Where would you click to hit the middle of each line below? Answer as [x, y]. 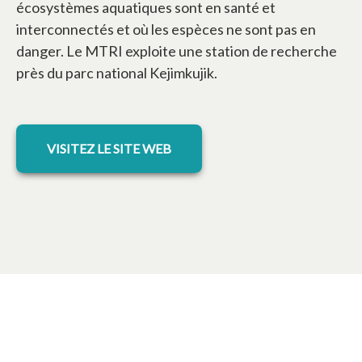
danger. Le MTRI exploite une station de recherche [177, 51]
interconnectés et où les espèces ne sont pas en [166, 29]
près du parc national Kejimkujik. [117, 73]
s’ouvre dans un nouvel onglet [188, 134]
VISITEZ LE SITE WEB [109, 149]
